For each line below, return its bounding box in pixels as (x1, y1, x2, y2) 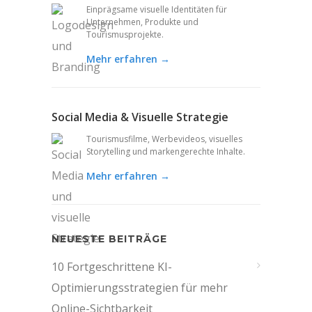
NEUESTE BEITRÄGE (52, 232, 167, 245)
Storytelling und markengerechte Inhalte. (86, 145, 245, 157)
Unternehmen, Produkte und (86, 15, 198, 28)
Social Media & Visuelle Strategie (52, 109, 228, 125)
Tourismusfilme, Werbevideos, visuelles (86, 132, 242, 145)
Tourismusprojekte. (86, 28, 164, 40)
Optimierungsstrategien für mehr (52, 279, 228, 295)
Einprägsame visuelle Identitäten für (86, 3, 227, 15)
